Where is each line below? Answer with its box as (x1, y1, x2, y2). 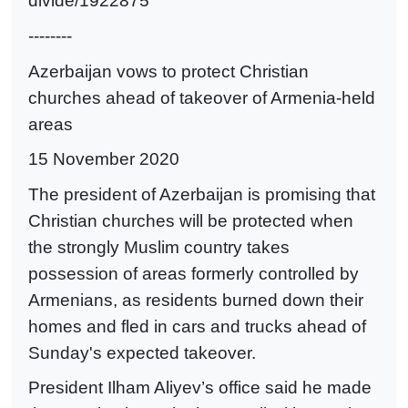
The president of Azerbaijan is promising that (28, 184, 375, 204)
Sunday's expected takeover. (28, 342, 256, 362)
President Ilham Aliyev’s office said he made (28, 378, 372, 398)
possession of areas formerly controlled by (28, 263, 359, 283)
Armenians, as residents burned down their (28, 290, 363, 310)
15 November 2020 (28, 149, 179, 169)
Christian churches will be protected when (28, 210, 353, 230)
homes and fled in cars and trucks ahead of (28, 316, 366, 336)
